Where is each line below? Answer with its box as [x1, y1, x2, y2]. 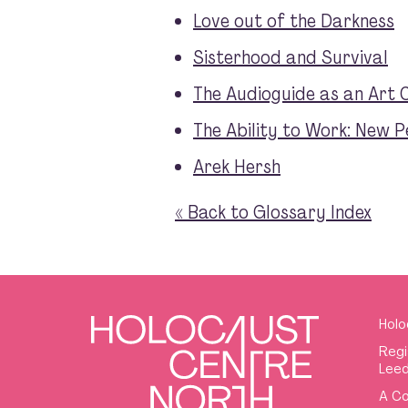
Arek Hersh [193, 154, 280, 178]
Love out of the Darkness [193, 8, 394, 33]
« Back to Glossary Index [175, 199, 372, 224]
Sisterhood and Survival [193, 45, 388, 69]
